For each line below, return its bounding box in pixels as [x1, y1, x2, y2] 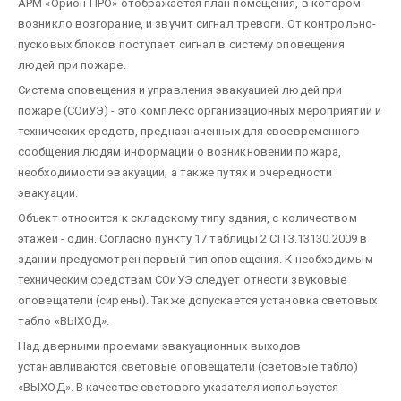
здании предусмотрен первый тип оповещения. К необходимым [18, 252, 373, 266]
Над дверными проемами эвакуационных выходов [18, 338, 302, 353]
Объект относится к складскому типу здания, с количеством [18, 210, 357, 225]
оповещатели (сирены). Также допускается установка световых [18, 293, 377, 307]
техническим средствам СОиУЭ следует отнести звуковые [18, 272, 347, 286]
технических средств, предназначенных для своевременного [18, 124, 361, 138]
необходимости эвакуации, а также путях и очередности [18, 165, 333, 179]
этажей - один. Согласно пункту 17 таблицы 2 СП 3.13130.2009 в [18, 231, 368, 245]
